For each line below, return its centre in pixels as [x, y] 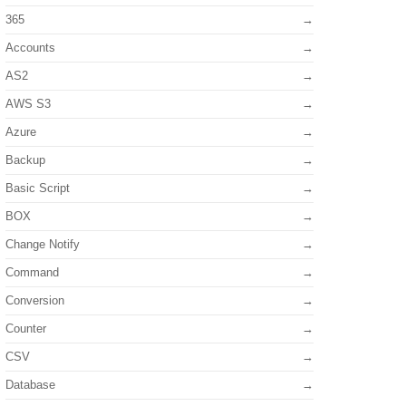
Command [32, 272]
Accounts [30, 48]
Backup [25, 160]
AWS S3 [28, 104]
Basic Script [38, 188]
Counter [26, 329]
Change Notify [43, 244]
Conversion [35, 300]
